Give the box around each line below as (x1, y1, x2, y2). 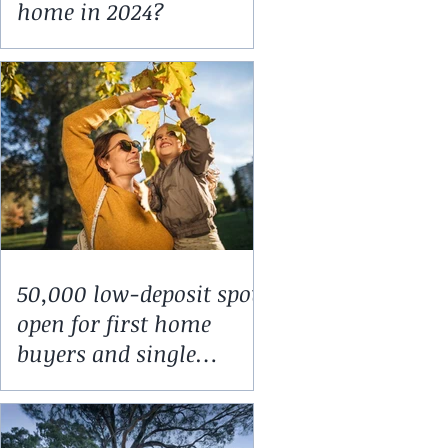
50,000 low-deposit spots (17, 278, 269, 308)
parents (17, 368, 93, 398)
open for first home (17, 308, 211, 338)
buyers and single (17, 338, 196, 368)
